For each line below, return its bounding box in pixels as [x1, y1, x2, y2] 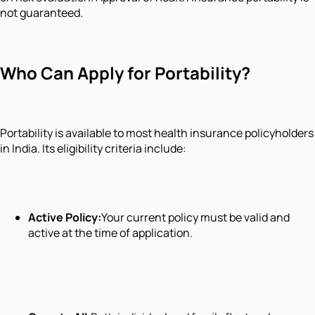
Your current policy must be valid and [101, 209, 290, 225]
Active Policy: [28, 209, 101, 225]
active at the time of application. [28, 224, 193, 240]
